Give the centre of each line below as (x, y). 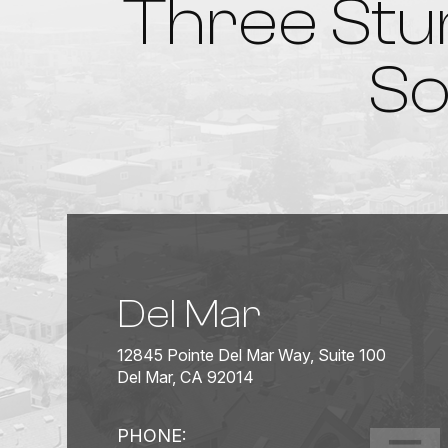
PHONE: (152, 435)
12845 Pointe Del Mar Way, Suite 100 (252, 354)
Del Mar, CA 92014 (186, 376)
